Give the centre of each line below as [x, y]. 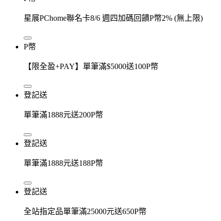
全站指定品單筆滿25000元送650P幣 [85, 211]
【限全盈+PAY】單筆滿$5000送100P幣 [91, 66]
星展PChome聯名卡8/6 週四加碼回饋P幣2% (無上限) [113, 18]
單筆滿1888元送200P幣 [63, 114]
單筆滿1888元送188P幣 [63, 163]
